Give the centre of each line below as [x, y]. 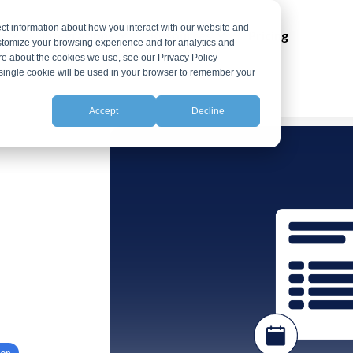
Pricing [268, 35]
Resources [182, 35]
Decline [208, 111]
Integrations [79, 35]
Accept [104, 111]
